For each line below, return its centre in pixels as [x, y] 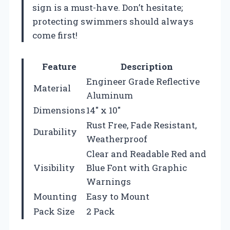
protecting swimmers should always [113, 21]
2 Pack [101, 211]
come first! [55, 35]
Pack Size [54, 211]
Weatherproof [117, 139]
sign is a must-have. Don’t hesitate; [108, 7]
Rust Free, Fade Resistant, [141, 125]
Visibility [54, 167]
